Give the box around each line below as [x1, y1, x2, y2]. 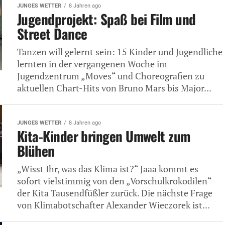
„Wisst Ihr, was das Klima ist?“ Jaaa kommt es [17, 163, 198, 175]
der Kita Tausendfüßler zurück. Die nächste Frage [17, 187, 212, 199]
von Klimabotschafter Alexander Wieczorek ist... [17, 199, 210, 211]
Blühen [17, 140, 55, 161]
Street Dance [17, 23, 87, 44]
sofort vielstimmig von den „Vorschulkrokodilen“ [17, 175, 211, 187]
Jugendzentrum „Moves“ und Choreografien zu [17, 70, 204, 82]
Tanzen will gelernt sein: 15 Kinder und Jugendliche [17, 46, 222, 58]
